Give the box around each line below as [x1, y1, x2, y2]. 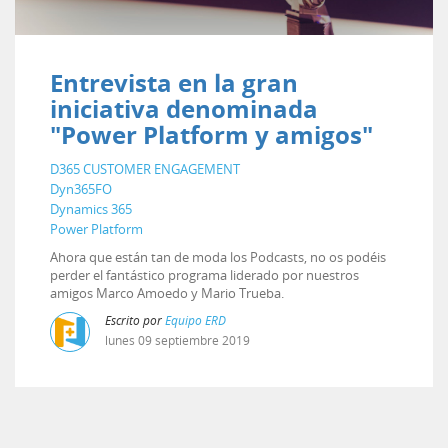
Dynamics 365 [50, 200, 132, 219]
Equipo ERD [165, 312, 226, 330]
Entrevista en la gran [50, 66, 298, 100]
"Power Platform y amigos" [50, 118, 373, 152]
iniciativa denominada [50, 92, 318, 126]
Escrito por [105, 312, 165, 330]
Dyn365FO [50, 180, 112, 199]
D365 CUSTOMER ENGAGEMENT [50, 160, 240, 179]
